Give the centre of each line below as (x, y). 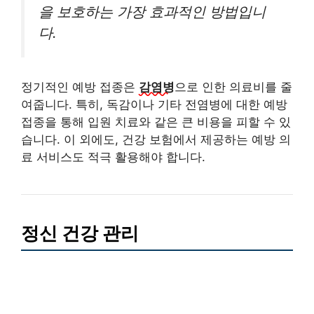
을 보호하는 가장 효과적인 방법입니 (152, 11)
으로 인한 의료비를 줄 (233, 87)
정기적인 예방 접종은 (80, 87)
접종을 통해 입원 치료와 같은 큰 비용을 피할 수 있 (156, 122)
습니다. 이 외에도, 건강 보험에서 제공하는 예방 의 (156, 140)
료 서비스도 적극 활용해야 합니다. (113, 157)
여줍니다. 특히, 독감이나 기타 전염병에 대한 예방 (154, 105)
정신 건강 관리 (80, 233)
